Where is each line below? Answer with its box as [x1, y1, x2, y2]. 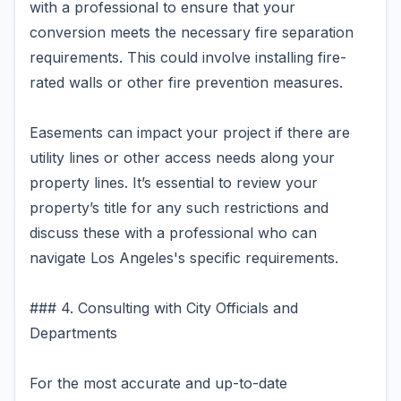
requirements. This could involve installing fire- [30, 48, 346, 66]
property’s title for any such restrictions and [30, 199, 328, 217]
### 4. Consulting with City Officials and [30, 299, 298, 317]
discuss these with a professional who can [30, 224, 317, 242]
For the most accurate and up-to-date [30, 374, 287, 392]
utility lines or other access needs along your [30, 149, 335, 166]
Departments [30, 324, 117, 342]
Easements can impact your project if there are [30, 124, 350, 141]
